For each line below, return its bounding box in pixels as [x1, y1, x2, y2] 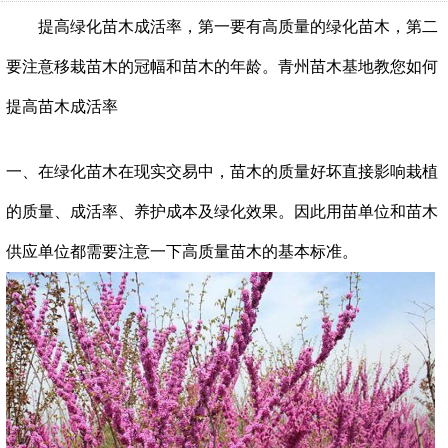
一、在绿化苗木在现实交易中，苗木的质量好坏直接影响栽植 [6, 162, 438, 180]
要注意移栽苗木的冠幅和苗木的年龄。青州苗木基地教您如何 [6, 57, 438, 75]
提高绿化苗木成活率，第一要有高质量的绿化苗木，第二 [6, 17, 438, 35]
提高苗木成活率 [6, 97, 118, 115]
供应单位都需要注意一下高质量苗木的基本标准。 [6, 242, 358, 260]
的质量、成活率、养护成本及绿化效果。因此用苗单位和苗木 [6, 202, 438, 220]
